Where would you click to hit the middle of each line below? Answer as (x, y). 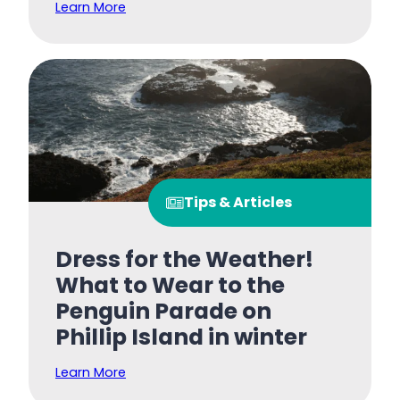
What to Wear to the (170, 286)
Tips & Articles (238, 203)
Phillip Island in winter (181, 337)
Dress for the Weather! (184, 260)
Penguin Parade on (163, 312)
